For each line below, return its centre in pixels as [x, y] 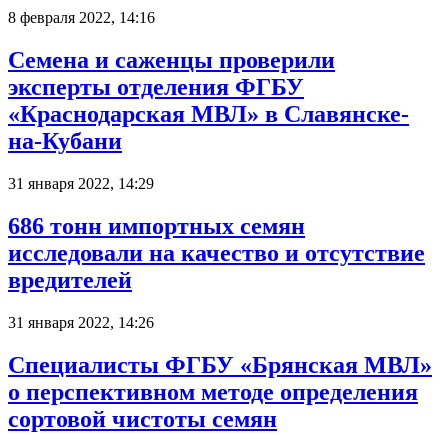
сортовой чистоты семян [142, 418]
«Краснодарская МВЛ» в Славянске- [208, 114]
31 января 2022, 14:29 [81, 183]
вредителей [70, 279]
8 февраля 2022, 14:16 [81, 18]
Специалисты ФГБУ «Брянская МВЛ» [220, 364]
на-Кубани [65, 141]
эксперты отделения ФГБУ [156, 87]
